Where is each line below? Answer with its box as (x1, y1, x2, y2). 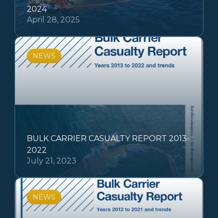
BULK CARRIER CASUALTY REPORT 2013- (27, 134, 190, 144)
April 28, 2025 (27, 15, 80, 25)
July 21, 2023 (27, 156, 76, 166)
